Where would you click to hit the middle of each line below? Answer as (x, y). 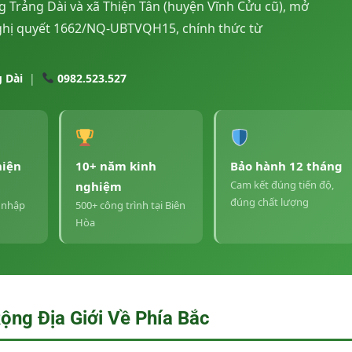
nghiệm (98, 186)
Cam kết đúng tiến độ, (282, 184)
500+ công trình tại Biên (130, 205)
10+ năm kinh (115, 165)
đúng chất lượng (269, 202)
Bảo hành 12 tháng (286, 165)
